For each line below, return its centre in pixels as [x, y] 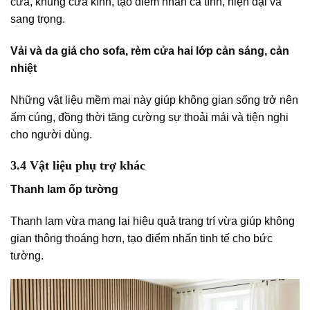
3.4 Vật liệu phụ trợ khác [78, 166]
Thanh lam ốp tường [64, 190]
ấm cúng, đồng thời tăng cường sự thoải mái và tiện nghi [149, 117]
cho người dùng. [51, 134]
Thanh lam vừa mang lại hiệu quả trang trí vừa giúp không [153, 221]
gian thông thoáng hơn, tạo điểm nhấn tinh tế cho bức [142, 239]
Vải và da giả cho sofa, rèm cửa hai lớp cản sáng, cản [150, 51]
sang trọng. [38, 19]
